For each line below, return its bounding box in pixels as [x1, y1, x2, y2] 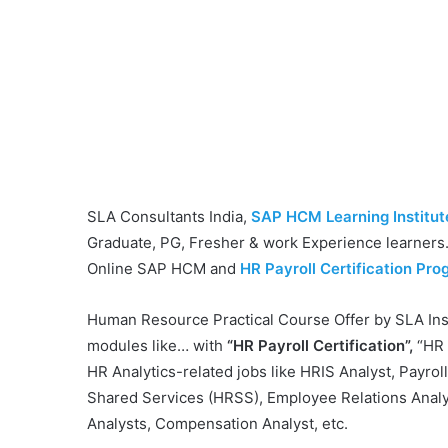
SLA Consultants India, [87, 206, 251, 226]
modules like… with [87, 335, 227, 355]
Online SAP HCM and [87, 258, 240, 278]
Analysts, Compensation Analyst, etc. [87, 413, 348, 433]
